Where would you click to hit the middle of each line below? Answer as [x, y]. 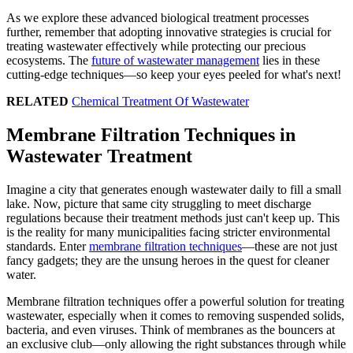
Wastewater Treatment [99, 156]
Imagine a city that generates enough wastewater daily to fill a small [174, 189]
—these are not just [290, 246]
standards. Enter [48, 246]
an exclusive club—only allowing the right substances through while [176, 344]
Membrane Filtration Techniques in [151, 134]
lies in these [290, 60]
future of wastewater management [175, 60]
